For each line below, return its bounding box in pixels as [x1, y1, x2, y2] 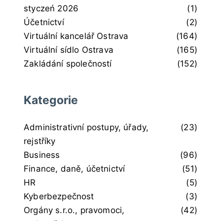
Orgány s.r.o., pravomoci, [24, 205, 125, 215]
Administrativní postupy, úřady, [24, 122, 149, 132]
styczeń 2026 [24, 3, 79, 13]
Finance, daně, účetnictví [24, 163, 125, 174]
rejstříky [24, 136, 56, 146]
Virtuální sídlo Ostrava [24, 44, 113, 55]
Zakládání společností [24, 58, 112, 69]
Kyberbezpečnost [24, 191, 94, 201]
